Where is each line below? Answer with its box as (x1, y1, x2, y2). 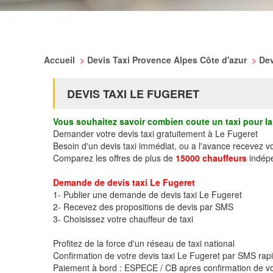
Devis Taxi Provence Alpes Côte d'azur (87, 54, 249, 66)
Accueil (44, 54, 77, 66)
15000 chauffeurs (175, 152, 247, 164)
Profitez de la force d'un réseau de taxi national (53, 237, 235, 249)
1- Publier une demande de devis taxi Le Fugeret (53, 188, 242, 200)
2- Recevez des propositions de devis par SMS (53, 200, 233, 213)
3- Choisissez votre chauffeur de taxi (53, 213, 193, 225)
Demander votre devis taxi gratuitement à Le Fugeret (53, 127, 258, 140)
